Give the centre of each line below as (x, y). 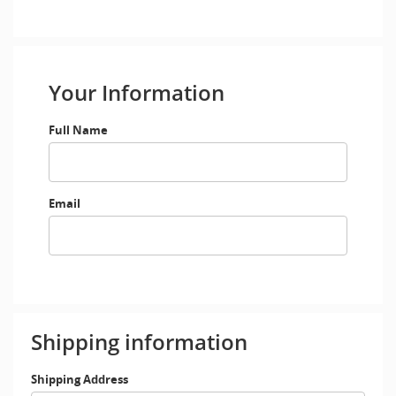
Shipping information (139, 342)
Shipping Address (80, 379)
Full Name (78, 130)
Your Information (137, 92)
